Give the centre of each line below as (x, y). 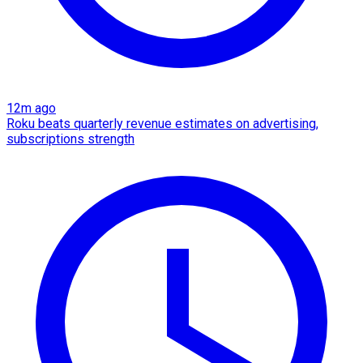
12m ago (31, 108)
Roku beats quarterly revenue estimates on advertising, (162, 123)
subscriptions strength (70, 139)
